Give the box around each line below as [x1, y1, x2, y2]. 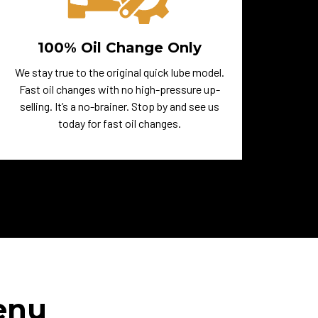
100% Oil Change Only [38, 39, 202, 56]
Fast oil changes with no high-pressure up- [19, 82, 221, 96]
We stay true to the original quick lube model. [15, 65, 225, 79]
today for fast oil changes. [58, 116, 182, 130]
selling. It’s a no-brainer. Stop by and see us [20, 99, 220, 113]
